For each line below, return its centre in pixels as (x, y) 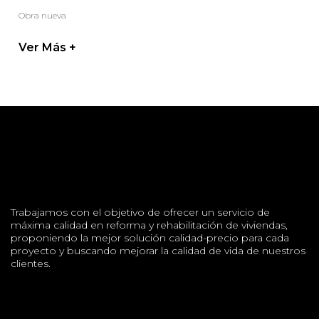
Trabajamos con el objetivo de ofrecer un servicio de (140, 212)
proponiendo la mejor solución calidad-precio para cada (150, 237)
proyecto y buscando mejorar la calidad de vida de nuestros (158, 250)
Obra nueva (42, 15)
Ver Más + (47, 47)
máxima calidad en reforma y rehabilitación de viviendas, (149, 225)
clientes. (31, 263)
